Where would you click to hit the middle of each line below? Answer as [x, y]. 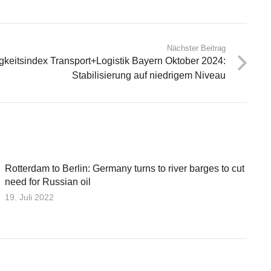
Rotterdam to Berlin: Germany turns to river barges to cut [125, 168]
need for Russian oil [48, 181]
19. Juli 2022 [29, 197]
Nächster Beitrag [196, 48]
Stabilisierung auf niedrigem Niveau [149, 75]
